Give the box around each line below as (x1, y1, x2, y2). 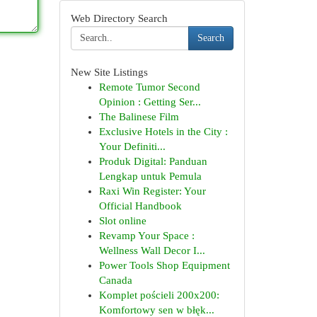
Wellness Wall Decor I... (98, 245, 205, 256)
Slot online (98, 215, 146, 226)
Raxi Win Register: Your (98, 185, 206, 197)
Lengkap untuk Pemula (98, 171, 202, 182)
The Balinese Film (98, 111, 179, 122)
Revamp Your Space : (98, 230, 195, 241)
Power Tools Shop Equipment (98, 260, 230, 271)
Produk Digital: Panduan (98, 156, 207, 167)
